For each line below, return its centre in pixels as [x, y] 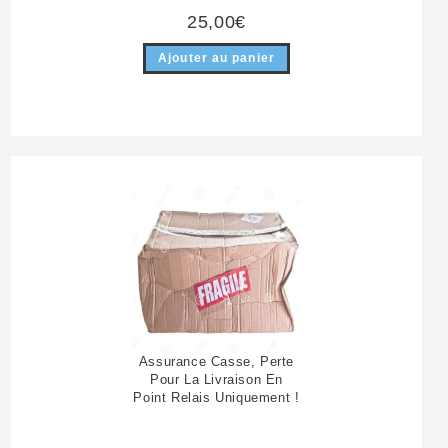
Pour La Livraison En [216, 380]
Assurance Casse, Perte [216, 362]
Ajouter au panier [216, 57]
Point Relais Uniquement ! [216, 398]
